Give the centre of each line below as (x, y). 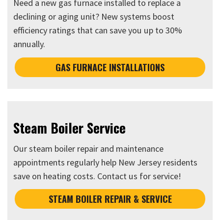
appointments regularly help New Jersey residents (106, 162)
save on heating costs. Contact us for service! (97, 176)
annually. (29, 44)
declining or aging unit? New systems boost (94, 17)
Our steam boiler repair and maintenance (89, 148)
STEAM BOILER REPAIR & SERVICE (110, 199)
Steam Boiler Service (70, 127)
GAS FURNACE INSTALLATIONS (110, 67)
